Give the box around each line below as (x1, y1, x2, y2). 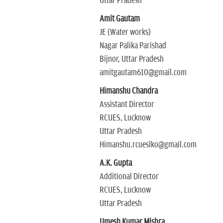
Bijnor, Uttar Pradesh (99, 54, 164, 64)
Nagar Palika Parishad (99, 41, 166, 51)
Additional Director (99, 172, 159, 182)
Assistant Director (99, 100, 154, 110)
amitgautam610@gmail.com (99, 68, 187, 78)
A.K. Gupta (99, 158, 132, 168)
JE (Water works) (99, 27, 151, 37)
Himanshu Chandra (99, 86, 158, 96)
